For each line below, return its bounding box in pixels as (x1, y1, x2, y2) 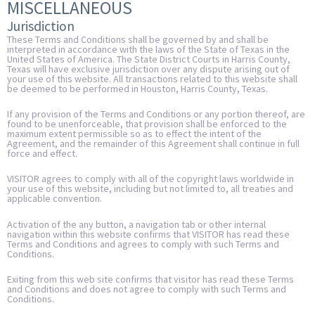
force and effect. (7, 147, 77, 160)
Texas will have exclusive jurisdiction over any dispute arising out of (7, 62, 290, 75)
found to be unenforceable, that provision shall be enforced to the (7, 117, 287, 131)
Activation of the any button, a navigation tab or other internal (7, 217, 266, 231)
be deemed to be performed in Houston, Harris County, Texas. (7, 82, 268, 95)
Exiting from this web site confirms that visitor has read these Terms (7, 273, 294, 286)
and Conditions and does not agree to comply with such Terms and (7, 283, 286, 296)
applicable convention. (7, 192, 102, 205)
